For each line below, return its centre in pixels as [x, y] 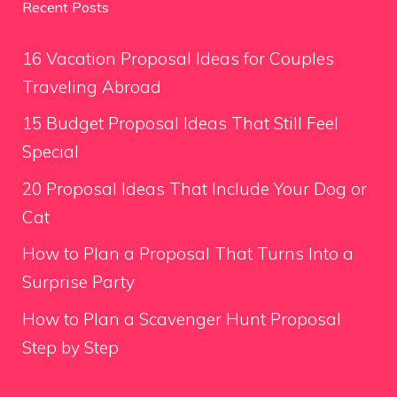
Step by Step [70, 347]
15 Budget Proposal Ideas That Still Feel [180, 124]
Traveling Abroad [92, 86]
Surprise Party [78, 282]
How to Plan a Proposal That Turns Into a [188, 254]
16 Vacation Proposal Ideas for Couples [178, 58]
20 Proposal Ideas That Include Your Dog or [195, 188]
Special [51, 152]
